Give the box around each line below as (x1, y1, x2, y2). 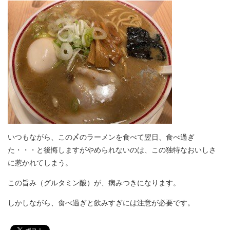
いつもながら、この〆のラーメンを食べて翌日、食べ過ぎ (8, 133, 195, 141)
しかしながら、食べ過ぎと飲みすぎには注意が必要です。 (8, 199, 195, 207)
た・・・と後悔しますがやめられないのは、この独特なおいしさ (8, 146, 216, 154)
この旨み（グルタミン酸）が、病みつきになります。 (8, 179, 180, 187)
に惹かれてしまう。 (8, 159, 72, 167)
